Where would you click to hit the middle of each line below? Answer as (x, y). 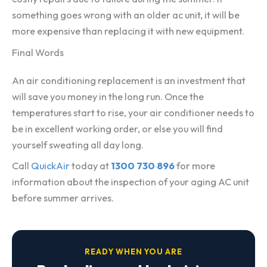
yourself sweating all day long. (78, 145)
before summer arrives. (63, 198)
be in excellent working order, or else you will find (117, 128)
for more (196, 165)
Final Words (38, 52)
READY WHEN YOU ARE (133, 251)
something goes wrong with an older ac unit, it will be (126, 15)
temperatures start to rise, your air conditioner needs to (133, 112)
